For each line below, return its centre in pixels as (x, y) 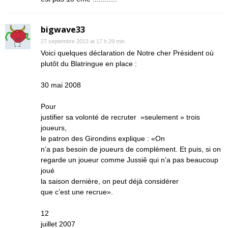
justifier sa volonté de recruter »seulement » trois (120, 117)
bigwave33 (63, 30)
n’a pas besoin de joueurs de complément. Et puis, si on (131, 149)
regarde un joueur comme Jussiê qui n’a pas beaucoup (130, 160)
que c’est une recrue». (77, 192)
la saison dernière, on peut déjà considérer (110, 181)
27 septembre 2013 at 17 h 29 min (83, 41)
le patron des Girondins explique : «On (103, 138)
